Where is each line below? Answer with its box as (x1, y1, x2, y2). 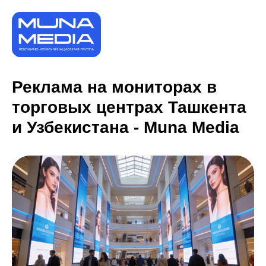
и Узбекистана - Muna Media (12, 118, 239, 137)
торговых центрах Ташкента (12, 98, 246, 116)
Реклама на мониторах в (12, 78, 217, 96)
